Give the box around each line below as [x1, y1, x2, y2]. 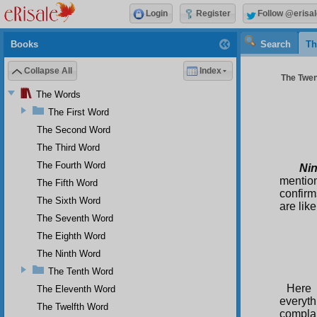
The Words [36, 88, 81, 100]
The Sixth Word [37, 195, 100, 206]
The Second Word [37, 124, 110, 135]
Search [260, 39, 291, 50]
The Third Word [37, 142, 100, 153]
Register [196, 8, 231, 19]
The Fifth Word [37, 177, 98, 188]
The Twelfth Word [37, 301, 108, 312]
